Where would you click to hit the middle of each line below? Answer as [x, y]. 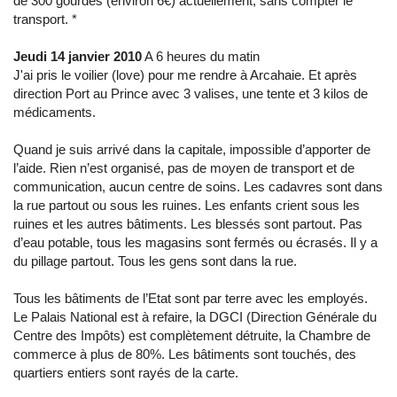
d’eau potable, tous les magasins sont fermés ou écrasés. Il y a [195, 242]
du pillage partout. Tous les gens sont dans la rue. [157, 261]
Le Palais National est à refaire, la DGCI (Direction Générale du [195, 317]
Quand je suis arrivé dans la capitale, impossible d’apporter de [192, 149]
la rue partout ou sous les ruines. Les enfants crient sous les [187, 205]
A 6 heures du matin [201, 56]
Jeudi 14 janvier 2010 [78, 56]
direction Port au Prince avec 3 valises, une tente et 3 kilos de [191, 93]
